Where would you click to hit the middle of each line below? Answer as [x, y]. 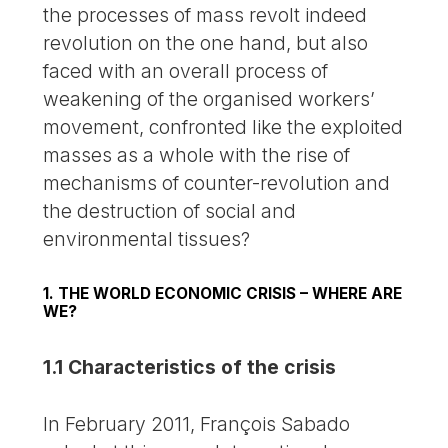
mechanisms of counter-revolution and [217, 183]
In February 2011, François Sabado [197, 424]
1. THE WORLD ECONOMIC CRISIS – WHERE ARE [223, 294]
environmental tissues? [147, 239]
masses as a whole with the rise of [197, 155]
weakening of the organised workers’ [209, 99]
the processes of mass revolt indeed [205, 15]
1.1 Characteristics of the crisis [190, 367]
